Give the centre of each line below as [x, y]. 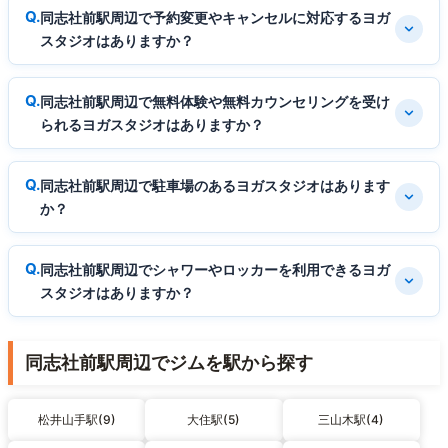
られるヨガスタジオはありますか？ [152, 124]
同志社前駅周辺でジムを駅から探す [169, 362]
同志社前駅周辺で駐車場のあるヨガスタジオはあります [215, 185]
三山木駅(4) [351, 419]
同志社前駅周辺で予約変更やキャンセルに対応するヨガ [215, 17]
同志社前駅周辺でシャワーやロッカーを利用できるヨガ [215, 269]
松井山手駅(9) [76, 419]
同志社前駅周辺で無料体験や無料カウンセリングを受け [215, 101]
